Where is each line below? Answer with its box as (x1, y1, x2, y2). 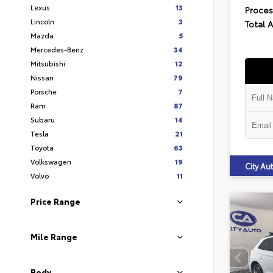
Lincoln (30, 16, 54, 26)
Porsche (30, 86, 57, 96)
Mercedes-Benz (30, 44, 83, 54)
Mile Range (30, 231, 77, 242)
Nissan (30, 72, 54, 82)
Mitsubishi (30, 58, 65, 68)
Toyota (30, 142, 54, 152)
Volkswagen (30, 156, 71, 166)
